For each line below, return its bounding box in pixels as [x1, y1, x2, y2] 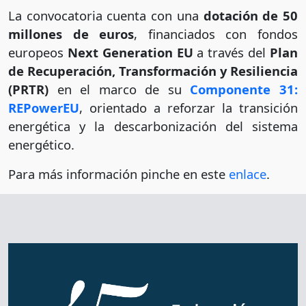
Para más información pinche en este [8, 165, 229, 183]
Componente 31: [190, 81, 298, 98]
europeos [8, 44, 68, 61]
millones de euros [8, 25, 135, 43]
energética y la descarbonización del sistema [8, 117, 298, 135]
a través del [193, 44, 270, 61]
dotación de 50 [203, 7, 298, 25]
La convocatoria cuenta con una [8, 7, 204, 25]
